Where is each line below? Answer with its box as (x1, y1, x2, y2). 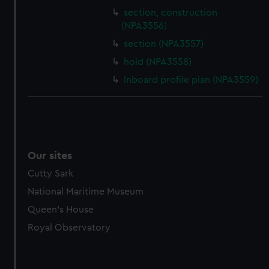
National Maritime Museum (28, 187, 144, 196)
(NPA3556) (121, 21, 168, 31)
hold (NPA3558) (124, 57, 192, 67)
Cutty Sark (28, 169, 74, 178)
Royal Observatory (28, 223, 111, 232)
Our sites (28, 150, 73, 161)
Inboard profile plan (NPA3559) (124, 75, 259, 85)
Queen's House (28, 205, 94, 214)
